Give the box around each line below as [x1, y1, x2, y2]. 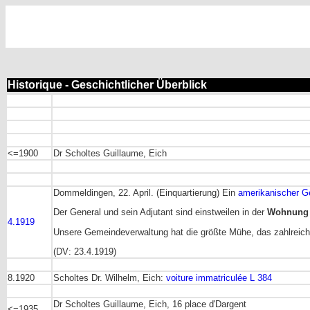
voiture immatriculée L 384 [166, 273, 272, 283]
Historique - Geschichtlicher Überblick [8, 79, 207, 91]
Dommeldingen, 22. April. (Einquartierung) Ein [53, 188, 238, 198]
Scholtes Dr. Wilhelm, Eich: [53, 273, 166, 283]
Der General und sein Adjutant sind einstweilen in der [53, 207, 267, 218]
